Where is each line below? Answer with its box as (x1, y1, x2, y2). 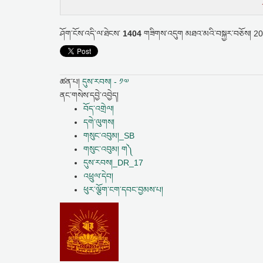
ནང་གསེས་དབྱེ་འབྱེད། (60, 90, 119, 100)
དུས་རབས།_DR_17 (83, 158, 143, 167)
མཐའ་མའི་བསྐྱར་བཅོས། (186, 29, 254, 38)
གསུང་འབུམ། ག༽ (83, 144, 133, 154)
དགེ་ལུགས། (83, 117, 114, 127)
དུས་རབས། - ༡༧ (82, 77, 129, 86)
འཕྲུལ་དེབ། (83, 171, 113, 181)
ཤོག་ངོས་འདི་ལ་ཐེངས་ (60, 29, 123, 38)
